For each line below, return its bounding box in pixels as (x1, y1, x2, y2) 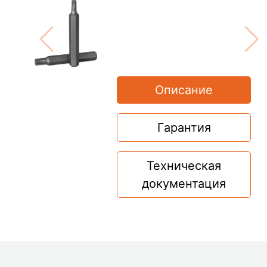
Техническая (147, 159, 222, 173)
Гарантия (157, 120, 211, 135)
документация (142, 176, 226, 191)
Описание (155, 83, 213, 97)
